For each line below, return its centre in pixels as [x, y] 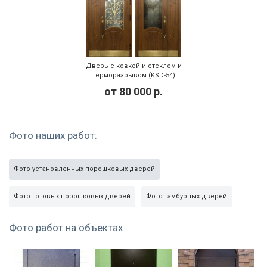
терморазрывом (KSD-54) [133, 75]
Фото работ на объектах [66, 228]
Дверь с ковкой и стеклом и [133, 66]
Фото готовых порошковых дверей [72, 197]
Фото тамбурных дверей [187, 197]
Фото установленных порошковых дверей [84, 169]
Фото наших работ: [53, 135]
